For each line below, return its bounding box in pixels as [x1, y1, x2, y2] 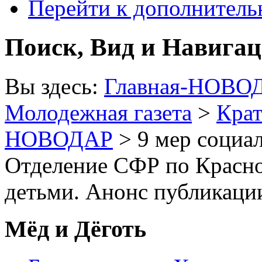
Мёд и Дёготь [5, 216, 146, 243]
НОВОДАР [5, 126, 113, 151]
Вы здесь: [5, 73, 104, 99]
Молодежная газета [5, 99, 192, 125]
